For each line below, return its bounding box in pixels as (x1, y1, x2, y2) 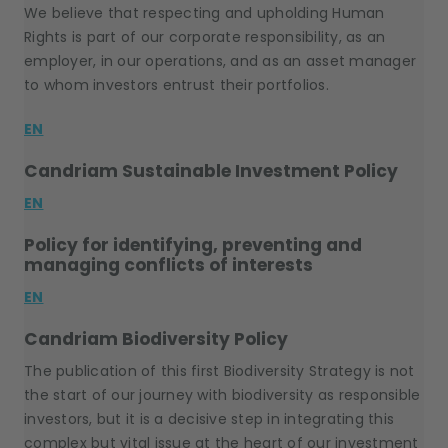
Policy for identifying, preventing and (24, 233, 362, 257)
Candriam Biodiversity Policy (24, 327, 288, 351)
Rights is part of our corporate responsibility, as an (24, 27, 386, 47)
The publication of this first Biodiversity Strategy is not (24, 361, 415, 381)
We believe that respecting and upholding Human (24, 3, 385, 23)
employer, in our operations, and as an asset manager (24, 51, 416, 71)
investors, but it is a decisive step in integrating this (24, 409, 394, 429)
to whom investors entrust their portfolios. (24, 75, 333, 95)
